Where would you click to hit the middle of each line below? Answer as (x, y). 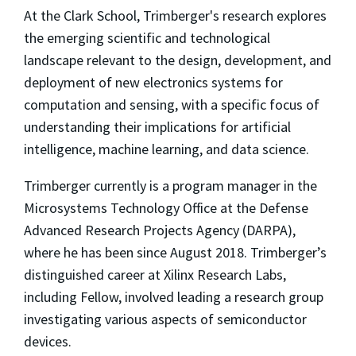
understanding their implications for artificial (157, 126)
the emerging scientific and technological (147, 37)
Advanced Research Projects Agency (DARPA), (160, 230)
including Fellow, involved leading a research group (174, 296)
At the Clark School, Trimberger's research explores (175, 15)
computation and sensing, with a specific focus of (172, 104)
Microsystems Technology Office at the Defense (166, 207)
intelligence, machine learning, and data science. (166, 149)
